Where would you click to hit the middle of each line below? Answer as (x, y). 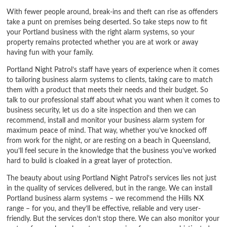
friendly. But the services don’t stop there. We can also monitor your (113, 219)
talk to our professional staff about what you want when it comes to (113, 100)
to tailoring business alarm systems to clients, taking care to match (110, 80)
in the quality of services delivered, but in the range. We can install (110, 188)
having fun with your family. (50, 52)
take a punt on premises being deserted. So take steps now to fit (107, 22)
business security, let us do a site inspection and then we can (102, 110)
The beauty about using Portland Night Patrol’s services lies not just (112, 178)
